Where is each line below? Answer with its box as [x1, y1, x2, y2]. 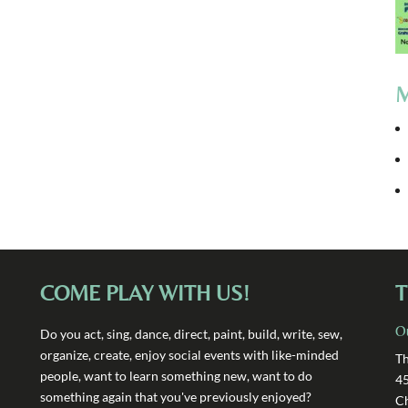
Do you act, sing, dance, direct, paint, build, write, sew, [40, 325, 342, 342]
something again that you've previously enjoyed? [40, 388, 311, 404]
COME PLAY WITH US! [40, 280, 250, 305]
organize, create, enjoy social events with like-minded [40, 346, 339, 362]
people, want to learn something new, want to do [40, 367, 312, 383]
